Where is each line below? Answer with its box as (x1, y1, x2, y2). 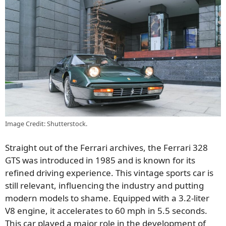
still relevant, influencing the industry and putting (5, 180, 204, 192)
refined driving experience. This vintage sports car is (5, 167, 213, 179)
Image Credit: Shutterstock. (5, 119, 87, 128)
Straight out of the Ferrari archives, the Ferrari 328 (5, 142, 208, 154)
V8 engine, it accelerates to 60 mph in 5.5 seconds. (5, 205, 207, 217)
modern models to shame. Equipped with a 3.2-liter (5, 192, 209, 204)
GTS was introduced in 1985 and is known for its (5, 154, 195, 166)
